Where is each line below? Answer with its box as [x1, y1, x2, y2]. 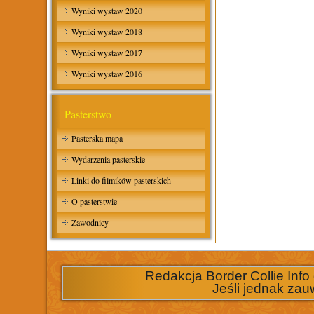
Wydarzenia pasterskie [71, 153, 146, 165]
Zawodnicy [71, 217, 109, 228]
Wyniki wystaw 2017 [71, 47, 143, 58]
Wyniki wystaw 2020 [71, 5, 143, 16]
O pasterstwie [71, 196, 118, 207]
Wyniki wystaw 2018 [71, 26, 143, 37]
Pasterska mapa [71, 132, 123, 144]
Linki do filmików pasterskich [71, 175, 172, 186]
